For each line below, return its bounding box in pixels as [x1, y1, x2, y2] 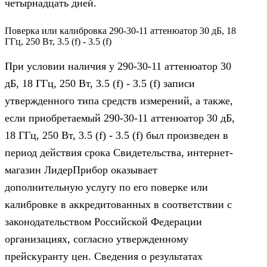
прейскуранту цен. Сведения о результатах [5, 250, 203, 263]
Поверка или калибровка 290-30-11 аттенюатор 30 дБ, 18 [5, 25, 236, 36]
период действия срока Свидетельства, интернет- [5, 147, 233, 159]
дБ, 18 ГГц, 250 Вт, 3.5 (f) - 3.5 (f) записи [5, 77, 195, 90]
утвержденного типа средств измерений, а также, [5, 95, 233, 107]
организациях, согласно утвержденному [5, 233, 188, 246]
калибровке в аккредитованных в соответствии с [5, 198, 232, 211]
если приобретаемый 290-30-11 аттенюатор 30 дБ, [5, 112, 235, 125]
